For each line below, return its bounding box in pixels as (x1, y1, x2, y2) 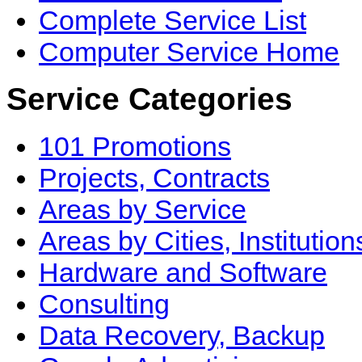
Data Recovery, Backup (39, 319, 325, 351)
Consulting (39, 288, 170, 319)
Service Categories (6, 81, 293, 117)
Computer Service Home (39, 36, 339, 67)
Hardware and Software (39, 256, 327, 288)
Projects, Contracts (39, 162, 270, 193)
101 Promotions (39, 130, 231, 162)
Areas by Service (39, 193, 246, 225)
